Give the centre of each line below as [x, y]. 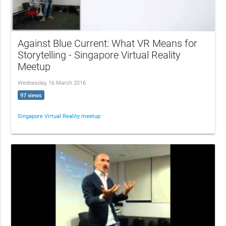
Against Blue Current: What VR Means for [108, 44]
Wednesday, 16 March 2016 [52, 83]
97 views [31, 95]
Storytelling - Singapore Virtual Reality [99, 55]
